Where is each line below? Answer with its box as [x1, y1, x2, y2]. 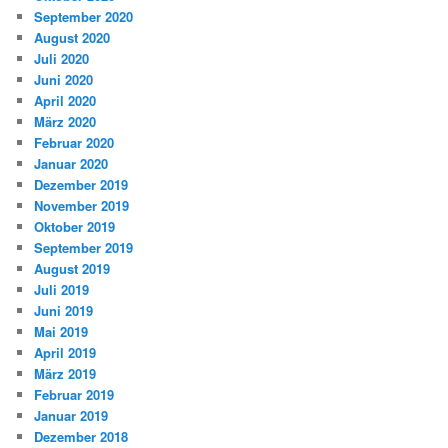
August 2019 [34, 259, 111, 279]
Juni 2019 [34, 301, 94, 321]
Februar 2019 [34, 385, 115, 405]
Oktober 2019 [34, 217, 116, 237]
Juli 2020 [34, 49, 90, 69]
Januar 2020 [34, 154, 109, 174]
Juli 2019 [34, 280, 90, 300]
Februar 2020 [34, 133, 115, 153]
